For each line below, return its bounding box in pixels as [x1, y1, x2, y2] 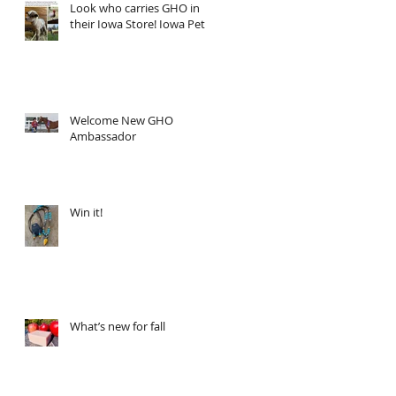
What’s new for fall [70, 318, 165, 335]
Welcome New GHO [70, 112, 173, 129]
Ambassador [70, 128, 136, 145]
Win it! [70, 204, 103, 221]
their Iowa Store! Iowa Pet [70, 16, 205, 33]
